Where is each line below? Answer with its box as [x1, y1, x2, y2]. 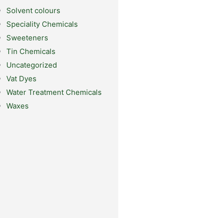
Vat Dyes [6, 74, 36, 83]
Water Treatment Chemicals [6, 88, 102, 97]
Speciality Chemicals [6, 19, 78, 29]
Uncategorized [6, 60, 57, 70]
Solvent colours [6, 6, 60, 15]
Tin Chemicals [6, 47, 55, 56]
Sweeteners [6, 33, 48, 42]
